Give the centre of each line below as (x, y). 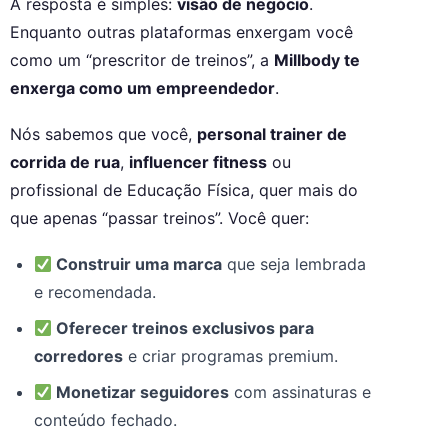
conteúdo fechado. (105, 420)
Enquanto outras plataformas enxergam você (181, 32)
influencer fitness (198, 162)
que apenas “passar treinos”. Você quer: (159, 218)
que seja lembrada (294, 264)
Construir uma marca (137, 264)
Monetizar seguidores (141, 392)
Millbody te (317, 60)
